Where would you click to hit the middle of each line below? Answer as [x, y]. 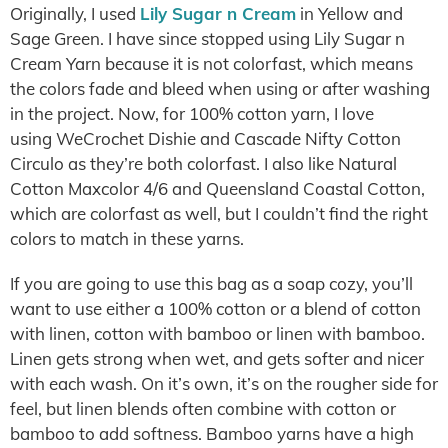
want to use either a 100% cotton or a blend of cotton [215, 308]
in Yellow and [349, 13]
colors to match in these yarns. [127, 238]
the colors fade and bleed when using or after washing [220, 88]
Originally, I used [75, 13]
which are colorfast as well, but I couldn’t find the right [219, 213]
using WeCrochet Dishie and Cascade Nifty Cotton [205, 138]
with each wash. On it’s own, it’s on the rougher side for [224, 383]
